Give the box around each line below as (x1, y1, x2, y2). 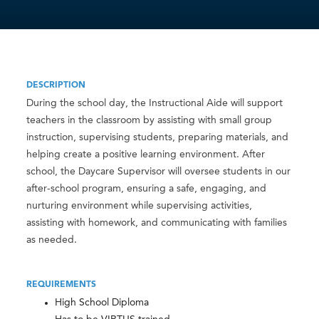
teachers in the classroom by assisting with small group (26, 115, 273, 126)
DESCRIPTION (26, 81, 86, 90)
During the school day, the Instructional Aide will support (26, 98, 283, 109)
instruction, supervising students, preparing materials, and (26, 132, 289, 143)
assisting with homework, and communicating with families (26, 218, 288, 229)
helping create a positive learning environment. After (26, 150, 266, 160)
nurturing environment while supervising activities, (26, 201, 253, 211)
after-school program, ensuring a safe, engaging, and (26, 184, 267, 194)
